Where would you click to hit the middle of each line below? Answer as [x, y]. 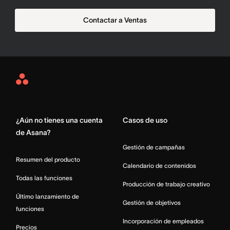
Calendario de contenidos [159, 165]
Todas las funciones [44, 178]
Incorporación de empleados [163, 221]
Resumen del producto [48, 159]
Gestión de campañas [154, 147]
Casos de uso [145, 120]
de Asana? [33, 132]
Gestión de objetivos [152, 202]
